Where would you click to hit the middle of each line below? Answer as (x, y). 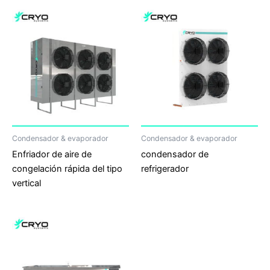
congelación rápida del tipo (67, 169)
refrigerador (165, 169)
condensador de (175, 155)
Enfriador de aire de (52, 155)
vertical (27, 184)
